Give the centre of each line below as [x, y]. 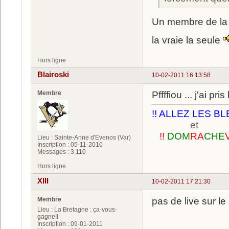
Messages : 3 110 [62, 152]
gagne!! [48, 216]
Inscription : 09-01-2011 [70, 224]
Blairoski [53, 75]
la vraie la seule [187, 40]
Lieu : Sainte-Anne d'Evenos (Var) [84, 138]
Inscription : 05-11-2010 [70, 145]
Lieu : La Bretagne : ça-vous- [77, 209]
